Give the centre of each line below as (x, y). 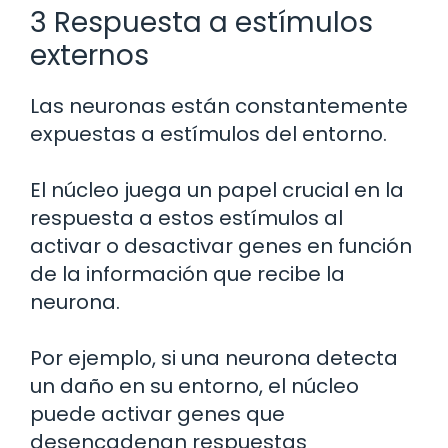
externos (89, 56)
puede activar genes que (157, 414)
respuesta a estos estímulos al (186, 218)
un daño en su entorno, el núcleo (194, 386)
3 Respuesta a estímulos (201, 23)
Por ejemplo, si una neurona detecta (214, 358)
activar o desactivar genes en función (221, 246)
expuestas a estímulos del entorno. (208, 134)
